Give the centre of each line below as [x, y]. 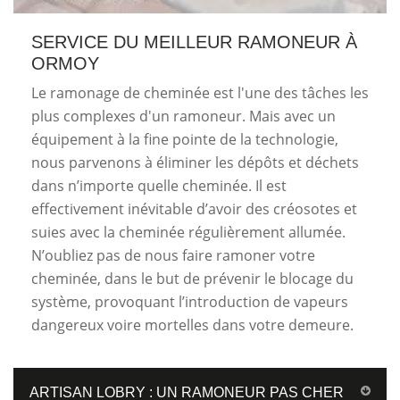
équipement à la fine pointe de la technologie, [185, 139]
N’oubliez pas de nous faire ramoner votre [173, 255]
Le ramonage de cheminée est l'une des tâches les [200, 92]
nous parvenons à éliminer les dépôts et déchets [195, 162]
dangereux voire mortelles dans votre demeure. [192, 325]
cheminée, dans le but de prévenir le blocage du [192, 278]
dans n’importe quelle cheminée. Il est [159, 185]
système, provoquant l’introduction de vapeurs [190, 301]
